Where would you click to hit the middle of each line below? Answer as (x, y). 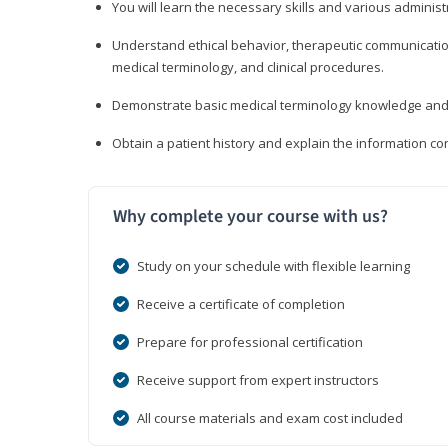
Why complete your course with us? (250, 217)
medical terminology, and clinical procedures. (248, 67)
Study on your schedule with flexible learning (273, 266)
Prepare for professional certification (250, 342)
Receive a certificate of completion (241, 304)
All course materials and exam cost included (270, 418)
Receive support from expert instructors (258, 380)
